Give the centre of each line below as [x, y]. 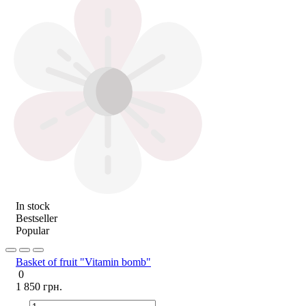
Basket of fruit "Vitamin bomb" [83, 262]
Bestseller [37, 218]
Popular [32, 230]
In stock [33, 206]
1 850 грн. [39, 286]
